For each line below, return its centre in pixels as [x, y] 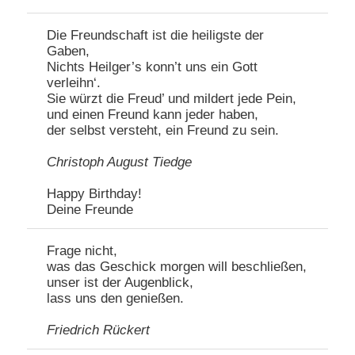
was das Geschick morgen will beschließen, [177, 267]
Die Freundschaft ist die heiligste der [156, 36]
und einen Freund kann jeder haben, [153, 115]
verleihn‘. [74, 83]
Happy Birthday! [95, 194]
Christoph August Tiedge [120, 162]
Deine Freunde [90, 210]
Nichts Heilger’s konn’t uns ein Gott [153, 67]
